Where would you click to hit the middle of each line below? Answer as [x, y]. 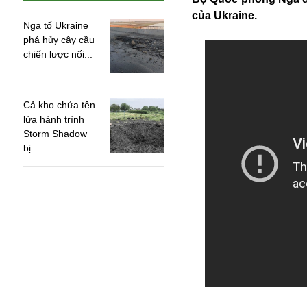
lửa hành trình [54, 119]
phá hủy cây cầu [59, 40]
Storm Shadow [55, 134]
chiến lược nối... [58, 54]
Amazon [44, 267]
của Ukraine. [224, 15]
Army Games [55, 283]
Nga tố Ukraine [56, 25]
